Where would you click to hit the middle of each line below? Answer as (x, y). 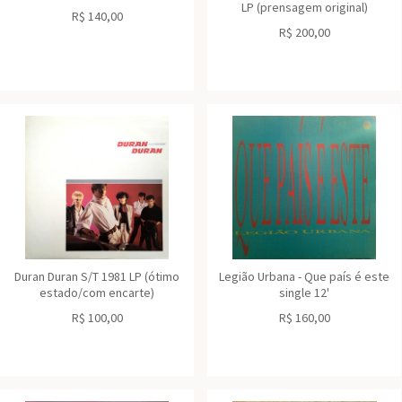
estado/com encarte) (97, 293)
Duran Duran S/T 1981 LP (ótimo (97, 276)
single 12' (304, 293)
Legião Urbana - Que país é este (304, 276)
